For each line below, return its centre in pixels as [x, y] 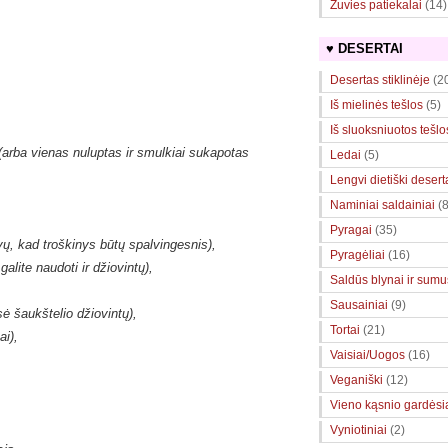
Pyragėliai [357, 255]
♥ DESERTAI [364, 49]
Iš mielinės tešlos [376, 105]
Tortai [345, 330]
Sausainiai [359, 305]
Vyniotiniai [358, 430]
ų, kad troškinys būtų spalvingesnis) [107, 244]
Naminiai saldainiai [382, 205]
